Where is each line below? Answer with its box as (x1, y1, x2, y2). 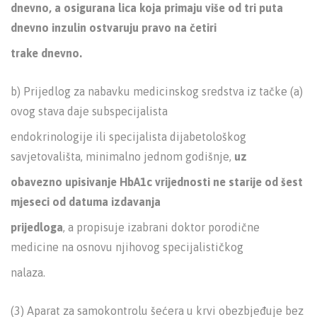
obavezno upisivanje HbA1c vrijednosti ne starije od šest (11, 175, 303, 188)
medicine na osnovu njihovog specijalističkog (11, 241, 243, 253)
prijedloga (11, 221, 63, 234)
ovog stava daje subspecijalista (11, 105, 168, 117)
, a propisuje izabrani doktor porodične (63, 221, 260, 234)
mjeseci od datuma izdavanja (11, 195, 161, 208)
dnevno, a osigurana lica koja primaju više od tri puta (11, 1, 283, 14)
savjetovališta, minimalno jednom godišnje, (11, 150, 234, 163)
